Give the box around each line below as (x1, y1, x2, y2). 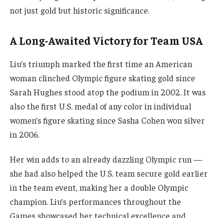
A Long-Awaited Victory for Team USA (10, 33, 203, 47)
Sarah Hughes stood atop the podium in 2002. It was (10, 86, 206, 97)
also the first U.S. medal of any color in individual (10, 100, 191, 111)
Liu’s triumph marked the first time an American (10, 58, 192, 69)
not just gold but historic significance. (10, 5, 149, 16)
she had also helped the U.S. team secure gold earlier (10, 168, 208, 179)
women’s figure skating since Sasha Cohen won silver (10, 114, 205, 126)
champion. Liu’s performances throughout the (10, 196, 181, 207)
